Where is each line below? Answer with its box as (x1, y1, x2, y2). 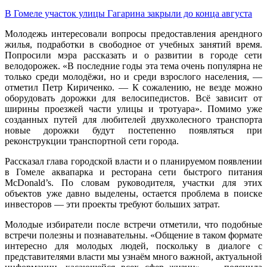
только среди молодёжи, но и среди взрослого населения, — (5, 71, 262, 82)
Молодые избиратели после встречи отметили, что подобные (5, 219, 262, 229)
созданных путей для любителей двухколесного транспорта (5, 114, 262, 125)
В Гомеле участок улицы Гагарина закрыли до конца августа (5, 8, 252, 18)
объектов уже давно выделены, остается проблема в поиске (5, 188, 262, 198)
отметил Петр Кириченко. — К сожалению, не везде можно (5, 82, 262, 92)
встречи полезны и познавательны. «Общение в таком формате (5, 229, 262, 240)
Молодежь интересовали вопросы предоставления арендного (5, 28, 262, 39)
